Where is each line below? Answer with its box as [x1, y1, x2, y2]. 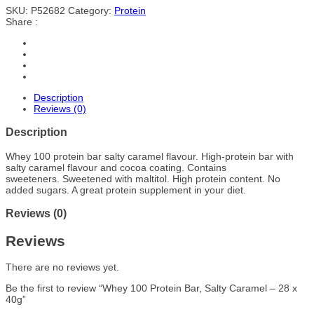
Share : [6, 16, 38, 27]
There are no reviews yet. [6, 261, 119, 273]
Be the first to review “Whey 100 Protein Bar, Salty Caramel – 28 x [6, 282, 297, 294]
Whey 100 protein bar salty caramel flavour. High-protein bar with [6, 150, 294, 162]
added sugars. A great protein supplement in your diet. [6, 184, 246, 196]
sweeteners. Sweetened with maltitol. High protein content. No [6, 172, 280, 184]
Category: [68, 5, 114, 16]
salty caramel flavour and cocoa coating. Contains [6, 161, 226, 173]
